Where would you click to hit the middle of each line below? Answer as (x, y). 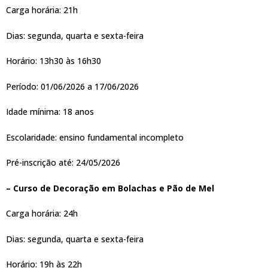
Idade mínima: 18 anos (50, 112)
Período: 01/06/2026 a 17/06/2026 (72, 86)
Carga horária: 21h (42, 10)
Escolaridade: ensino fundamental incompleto (95, 137)
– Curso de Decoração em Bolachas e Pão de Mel (110, 188)
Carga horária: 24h (42, 214)
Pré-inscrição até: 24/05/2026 (63, 163)
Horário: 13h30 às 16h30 (54, 61)
